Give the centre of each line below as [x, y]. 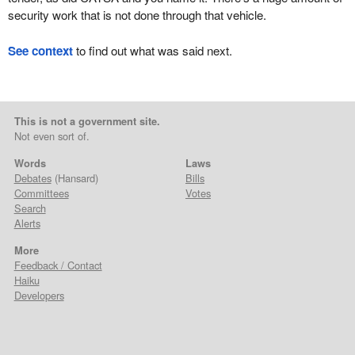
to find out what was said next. [152, 50]
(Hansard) [74, 178]
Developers [39, 296]
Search [30, 208]
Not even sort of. [52, 136]
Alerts [27, 223]
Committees [41, 193]
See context [40, 50]
